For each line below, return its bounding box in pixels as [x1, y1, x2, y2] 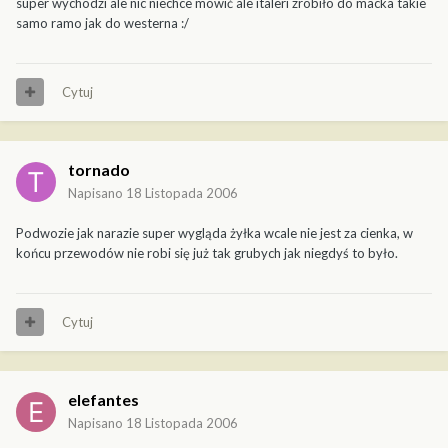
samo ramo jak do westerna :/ [16, 14, 189, 31]
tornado [68, 159, 130, 179]
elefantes [68, 389, 139, 409]
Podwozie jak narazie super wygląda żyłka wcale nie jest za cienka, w [16, 224, 413, 241]
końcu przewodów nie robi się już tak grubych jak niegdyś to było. [16, 244, 398, 261]
